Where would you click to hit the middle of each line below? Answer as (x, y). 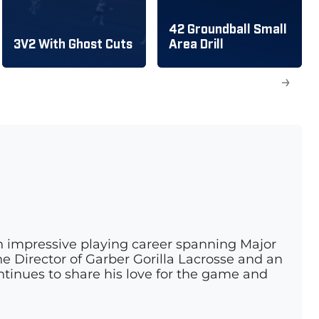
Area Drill (197, 43)
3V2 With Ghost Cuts (73, 43)
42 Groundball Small (228, 28)
